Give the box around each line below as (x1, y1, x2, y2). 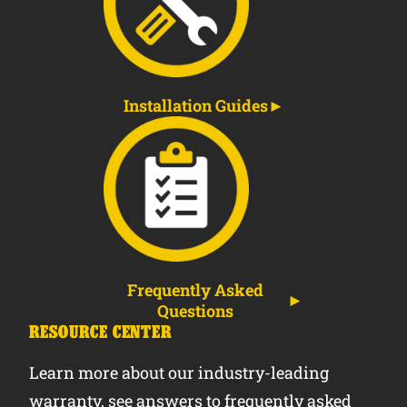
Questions (157, 299, 233, 322)
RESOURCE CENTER (28, 321, 173, 342)
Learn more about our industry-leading (28, 361, 329, 383)
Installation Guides (123, 94, 268, 116)
